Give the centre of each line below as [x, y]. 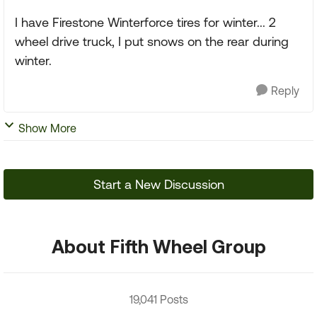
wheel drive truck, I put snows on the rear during [152, 41]
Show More [47, 128]
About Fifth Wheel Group [158, 246]
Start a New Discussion [158, 184]
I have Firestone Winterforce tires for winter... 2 [145, 22]
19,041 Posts [158, 299]
